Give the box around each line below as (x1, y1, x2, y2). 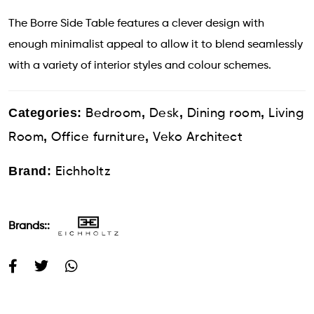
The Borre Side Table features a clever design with (8, 18, 264, 29)
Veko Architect (153, 131, 243, 144)
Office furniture (51, 131, 145, 144)
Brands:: (8, 220, 53, 232)
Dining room (186, 107, 261, 120)
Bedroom (86, 107, 142, 120)
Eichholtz (55, 165, 110, 178)
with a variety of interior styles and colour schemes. (8, 60, 271, 71)
